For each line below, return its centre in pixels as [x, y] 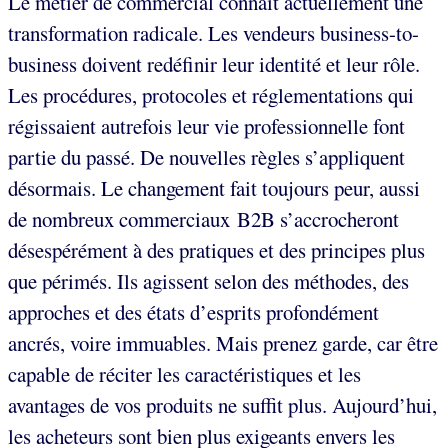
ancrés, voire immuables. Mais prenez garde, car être [223, 343]
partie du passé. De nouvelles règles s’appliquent [206, 157]
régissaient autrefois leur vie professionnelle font [206, 126]
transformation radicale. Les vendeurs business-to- [213, 33]
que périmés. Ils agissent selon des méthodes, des [208, 281]
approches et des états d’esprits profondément [193, 312]
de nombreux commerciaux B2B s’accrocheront [203, 219]
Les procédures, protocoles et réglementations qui [211, 95]
